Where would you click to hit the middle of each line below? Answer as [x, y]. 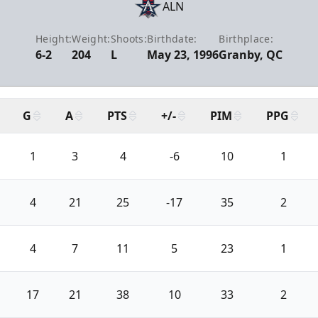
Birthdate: [172, 38]
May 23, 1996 [183, 54]
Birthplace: [246, 38]
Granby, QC [251, 54]
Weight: [91, 38]
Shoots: [129, 38]
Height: [54, 38]
